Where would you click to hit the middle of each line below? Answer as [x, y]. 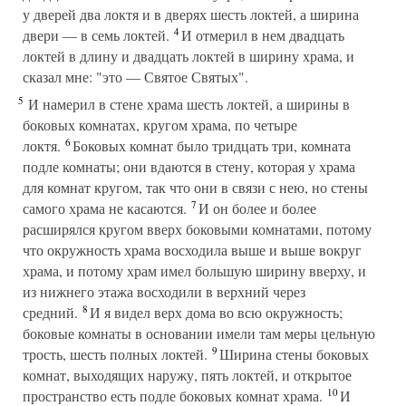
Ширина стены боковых [292, 354]
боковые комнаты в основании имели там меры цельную [199, 333]
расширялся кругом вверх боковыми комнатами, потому [197, 229]
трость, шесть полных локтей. [115, 354]
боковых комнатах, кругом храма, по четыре [160, 125]
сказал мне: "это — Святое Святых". [135, 77]
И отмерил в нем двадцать [261, 35]
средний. [50, 312]
